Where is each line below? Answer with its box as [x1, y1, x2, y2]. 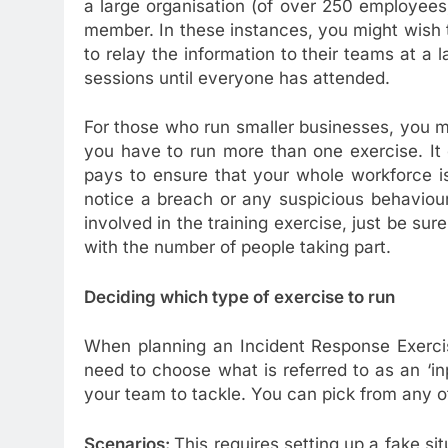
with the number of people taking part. [84, 237, 391, 258]
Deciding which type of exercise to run [84, 286, 395, 307]
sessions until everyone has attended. [84, 67, 390, 88]
